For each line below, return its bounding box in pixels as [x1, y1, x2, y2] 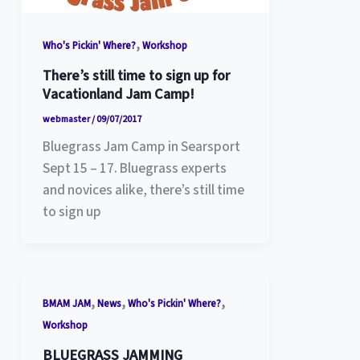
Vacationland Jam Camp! [42, 83, 194, 104]
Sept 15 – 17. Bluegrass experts [42, 157, 227, 178]
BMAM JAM [42, 297, 91, 312]
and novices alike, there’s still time [42, 179, 244, 200]
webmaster [42, 112, 92, 126]
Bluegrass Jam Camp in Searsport [42, 136, 240, 157]
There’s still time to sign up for [42, 64, 230, 86]
